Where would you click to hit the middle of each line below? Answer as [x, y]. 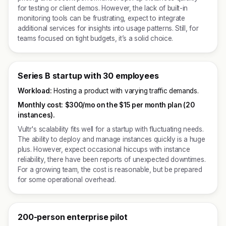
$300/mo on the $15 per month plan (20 [130, 105]
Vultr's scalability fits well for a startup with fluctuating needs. [111, 129]
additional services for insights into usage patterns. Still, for [108, 28]
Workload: [35, 91]
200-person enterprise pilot [73, 217]
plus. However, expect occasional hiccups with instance [104, 149]
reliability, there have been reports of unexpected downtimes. [112, 159]
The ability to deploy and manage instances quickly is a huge [111, 139]
